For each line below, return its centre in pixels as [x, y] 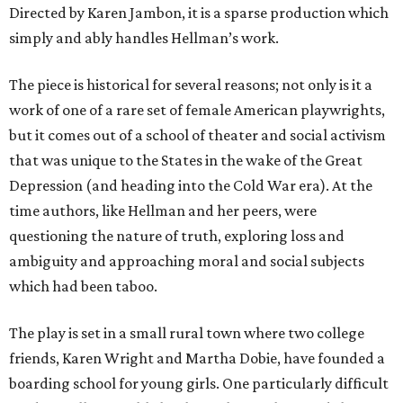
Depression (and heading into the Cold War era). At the [191, 185]
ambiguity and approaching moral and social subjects [187, 261]
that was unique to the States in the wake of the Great [186, 160]
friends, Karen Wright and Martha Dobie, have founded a [197, 358]
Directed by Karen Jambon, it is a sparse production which [199, 13]
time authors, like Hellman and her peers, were [163, 210]
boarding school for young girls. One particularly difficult [199, 383]
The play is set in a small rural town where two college [187, 333]
